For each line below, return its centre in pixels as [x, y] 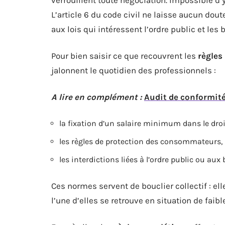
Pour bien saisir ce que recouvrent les [125, 55]
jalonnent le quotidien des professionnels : [134, 70]
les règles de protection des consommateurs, [141, 141]
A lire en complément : [97, 97]
